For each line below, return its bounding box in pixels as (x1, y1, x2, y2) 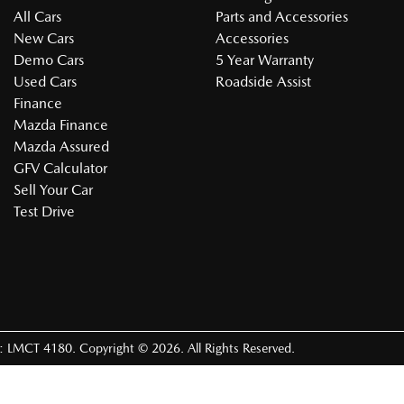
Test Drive (14, 203, 75, 220)
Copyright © (79, 341, 151, 355)
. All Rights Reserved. (180, 341, 295, 355)
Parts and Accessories (216, 8, 348, 25)
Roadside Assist (216, 73, 311, 90)
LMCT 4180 (7, 341, 72, 355)
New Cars (14, 30, 74, 47)
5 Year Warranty (216, 51, 314, 69)
